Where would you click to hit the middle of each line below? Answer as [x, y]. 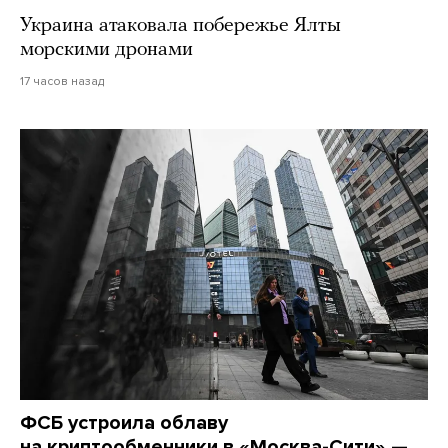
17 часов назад [62, 80]
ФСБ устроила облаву [124, 422]
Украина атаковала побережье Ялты [180, 25]
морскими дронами [106, 49]
